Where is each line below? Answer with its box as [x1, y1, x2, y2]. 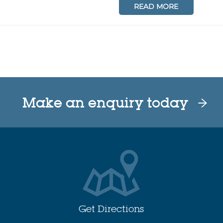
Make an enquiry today [22, 95, 188, 111]
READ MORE [134, 1, 179, 11]
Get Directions [79, 203, 144, 215]
